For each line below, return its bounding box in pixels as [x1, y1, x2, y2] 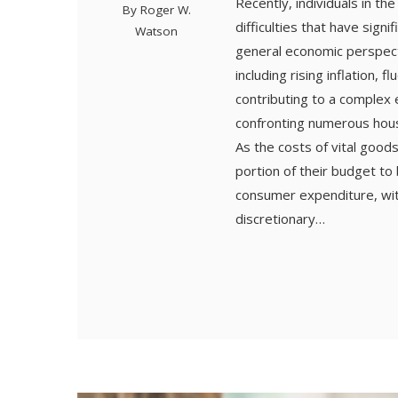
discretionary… [235, 210, 326, 228]
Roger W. [139, 2, 191, 19]
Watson [135, 23, 179, 40]
